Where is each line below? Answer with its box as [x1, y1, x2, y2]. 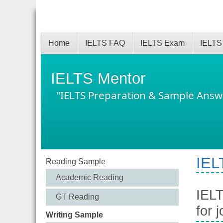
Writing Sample [46, 211, 103, 220]
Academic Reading [56, 173, 123, 182]
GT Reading [56, 193, 99, 202]
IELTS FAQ [85, 39, 125, 47]
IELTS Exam [140, 39, 185, 47]
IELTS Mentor [51, 70, 145, 88]
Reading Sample [46, 157, 106, 166]
